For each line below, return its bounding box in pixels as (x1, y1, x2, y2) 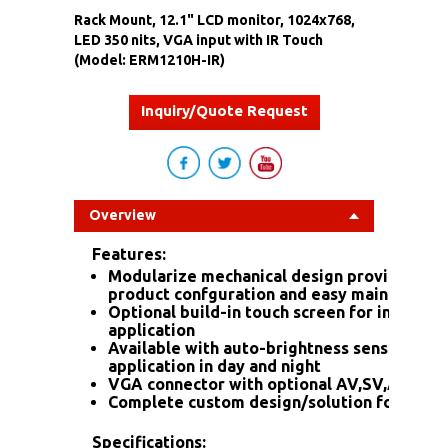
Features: (92, 244, 166, 263)
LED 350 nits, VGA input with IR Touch (74, 31, 323, 48)
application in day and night (108, 356, 321, 375)
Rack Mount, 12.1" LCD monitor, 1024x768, (74, 11, 355, 28)
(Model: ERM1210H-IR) (74, 51, 225, 68)
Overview (89, 206, 156, 223)
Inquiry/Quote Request (140, 101, 308, 119)
